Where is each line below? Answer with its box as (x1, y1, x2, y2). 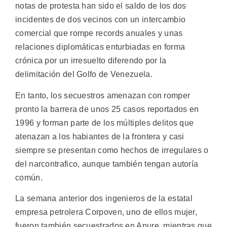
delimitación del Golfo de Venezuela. (15, 70, 153, 79)
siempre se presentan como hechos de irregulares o (15, 145, 209, 155)
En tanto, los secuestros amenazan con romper (15, 91, 191, 100)
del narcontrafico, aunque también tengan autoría (15, 159, 199, 168)
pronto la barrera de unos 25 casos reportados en (15, 104, 199, 113)
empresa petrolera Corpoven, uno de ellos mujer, (15, 207, 198, 216)
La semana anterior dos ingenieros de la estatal (15, 194, 193, 203)
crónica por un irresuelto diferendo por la (15, 56, 167, 65)
